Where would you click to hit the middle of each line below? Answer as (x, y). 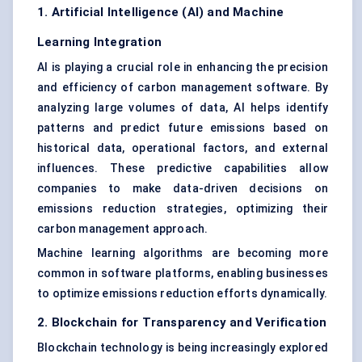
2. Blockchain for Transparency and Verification (182, 323)
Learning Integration (99, 42)
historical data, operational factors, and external (183, 148)
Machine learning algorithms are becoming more (183, 253)
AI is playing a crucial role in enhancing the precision (183, 67)
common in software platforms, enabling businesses (183, 274)
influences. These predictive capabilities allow (183, 168)
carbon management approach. (123, 229)
